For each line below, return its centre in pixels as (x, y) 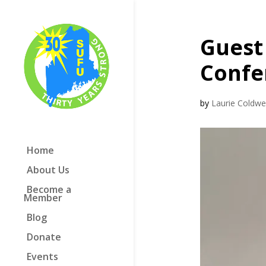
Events (42, 256)
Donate (44, 237)
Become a (49, 189)
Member (43, 198)
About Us (48, 170)
